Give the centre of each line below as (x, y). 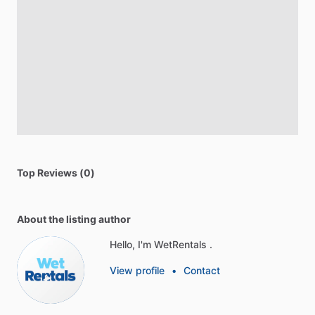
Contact (202, 271)
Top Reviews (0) (56, 173)
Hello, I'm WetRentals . (161, 245)
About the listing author (74, 219)
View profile (137, 271)
